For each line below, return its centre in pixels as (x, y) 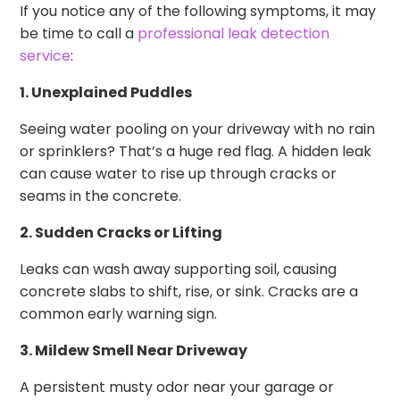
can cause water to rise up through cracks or (179, 173)
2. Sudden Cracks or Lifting (121, 232)
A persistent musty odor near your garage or (177, 387)
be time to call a (79, 33)
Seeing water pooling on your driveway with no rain (198, 129)
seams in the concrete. (101, 196)
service (46, 55)
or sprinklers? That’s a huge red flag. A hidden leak (196, 151)
